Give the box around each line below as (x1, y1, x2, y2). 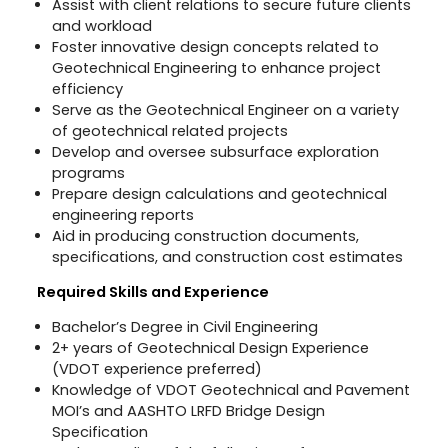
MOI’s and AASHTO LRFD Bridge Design (51, 401, 325, 422)
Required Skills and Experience (34, 282, 269, 303)
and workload (51, 16, 152, 37)
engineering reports (51, 205, 194, 226)
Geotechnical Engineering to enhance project (51, 58, 381, 79)
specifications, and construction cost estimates (51, 247, 403, 268)
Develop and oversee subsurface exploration (51, 142, 379, 163)
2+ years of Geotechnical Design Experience (51, 338, 369, 359)
